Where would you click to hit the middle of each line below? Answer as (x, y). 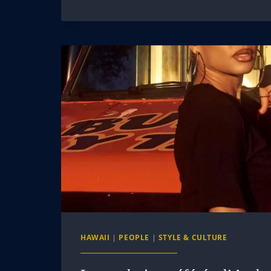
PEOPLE (134, 237)
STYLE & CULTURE (193, 237)
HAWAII (95, 237)
